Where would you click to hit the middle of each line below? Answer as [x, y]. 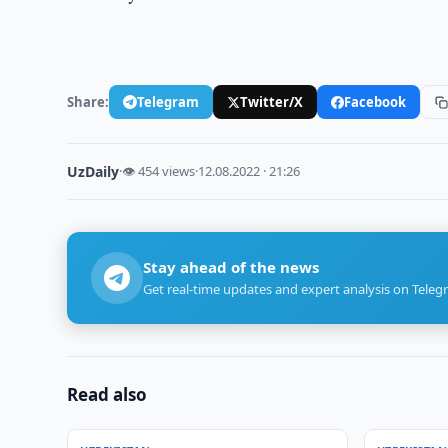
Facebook [375, 101]
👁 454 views [159, 171]
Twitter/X [272, 101]
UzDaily [93, 171]
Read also [107, 394]
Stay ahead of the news [231, 267]
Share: [88, 101]
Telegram [168, 101]
